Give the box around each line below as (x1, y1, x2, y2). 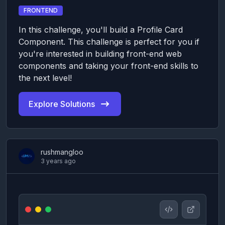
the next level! (19, 73, 72, 83)
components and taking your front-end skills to (19, 61, 198, 71)
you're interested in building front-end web (19, 49, 182, 59)
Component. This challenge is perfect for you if (19, 37, 199, 47)
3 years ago (41, 157, 76, 165)
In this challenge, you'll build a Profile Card (19, 25, 183, 35)
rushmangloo (41, 148, 83, 157)
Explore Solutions (29, 99, 95, 109)
